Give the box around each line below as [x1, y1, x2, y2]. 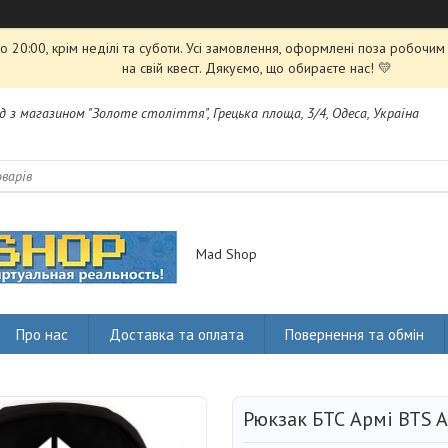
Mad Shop [196, 245, 257, 264]
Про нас [16, 324, 68, 344]
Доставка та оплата [109, 324, 244, 344]
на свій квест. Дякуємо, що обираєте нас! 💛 [121, 59, 392, 77]
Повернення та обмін [285, 324, 424, 344]
